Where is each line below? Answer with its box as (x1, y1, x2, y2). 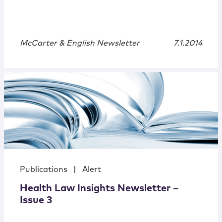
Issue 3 (20, 195, 52, 206)
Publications (20, 166, 67, 174)
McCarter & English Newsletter (20, 39, 140, 48)
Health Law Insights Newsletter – (20, 183, 179, 194)
